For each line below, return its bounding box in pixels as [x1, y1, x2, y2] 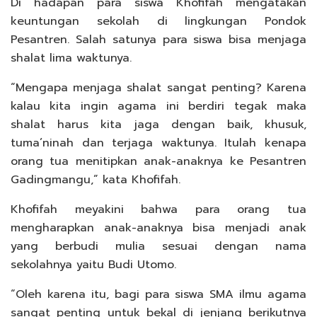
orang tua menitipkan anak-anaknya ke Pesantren [11, 153, 306, 171]
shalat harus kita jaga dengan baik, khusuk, [11, 116, 306, 134]
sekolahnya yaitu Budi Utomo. [11, 256, 176, 274]
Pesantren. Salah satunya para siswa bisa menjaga [11, 31, 306, 49]
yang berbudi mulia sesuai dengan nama [11, 238, 306, 255]
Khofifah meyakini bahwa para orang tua [11, 201, 306, 219]
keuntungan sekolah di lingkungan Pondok [11, 13, 306, 30]
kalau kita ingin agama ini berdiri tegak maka [11, 98, 306, 115]
